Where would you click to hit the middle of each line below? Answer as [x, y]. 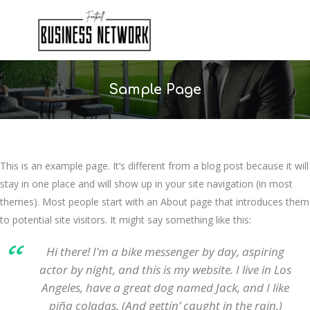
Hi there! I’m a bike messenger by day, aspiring [165, 252]
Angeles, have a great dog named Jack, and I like [165, 288]
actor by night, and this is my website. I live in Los [165, 270]
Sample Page [155, 90]
